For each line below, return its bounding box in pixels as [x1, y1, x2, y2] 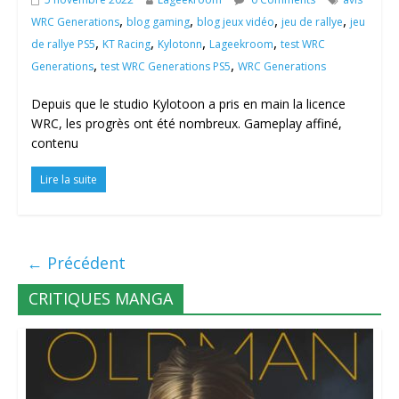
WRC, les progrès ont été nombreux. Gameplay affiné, [30, 115, 342, 133]
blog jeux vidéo [196, 14, 274, 30]
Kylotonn [157, 37, 202, 53]
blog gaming [126, 14, 190, 30]
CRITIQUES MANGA [28, 288, 173, 310]
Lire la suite [39, 172, 97, 188]
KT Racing [102, 37, 151, 53]
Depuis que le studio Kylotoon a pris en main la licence [30, 95, 346, 113]
